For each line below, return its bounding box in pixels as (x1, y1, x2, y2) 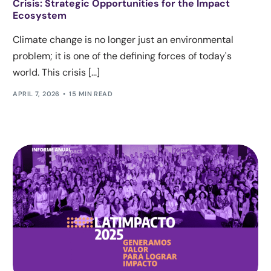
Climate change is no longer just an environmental (13, 33, 234, 47)
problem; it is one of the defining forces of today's (13, 50, 232, 63)
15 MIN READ (69, 89, 113, 98)
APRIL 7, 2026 (13, 89, 60, 98)
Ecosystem (13, 9, 67, 22)
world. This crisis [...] (13, 66, 100, 79)
